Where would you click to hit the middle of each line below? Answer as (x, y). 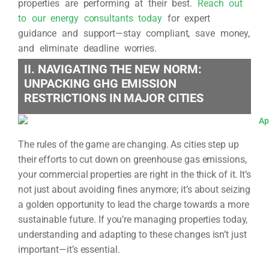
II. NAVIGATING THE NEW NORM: (113, 69)
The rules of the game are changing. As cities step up (128, 144)
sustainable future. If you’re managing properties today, (133, 219)
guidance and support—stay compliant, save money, (134, 33)
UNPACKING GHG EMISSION (100, 83)
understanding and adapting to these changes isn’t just (132, 234)
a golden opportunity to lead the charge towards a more (134, 204)
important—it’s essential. (69, 249)
